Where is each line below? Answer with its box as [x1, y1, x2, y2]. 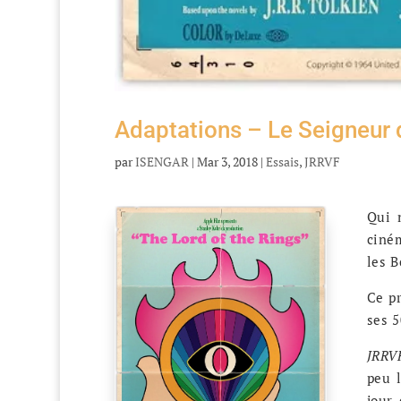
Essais [265, 153, 299, 171]
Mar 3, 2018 [196, 153, 258, 171]
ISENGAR [134, 153, 189, 171]
